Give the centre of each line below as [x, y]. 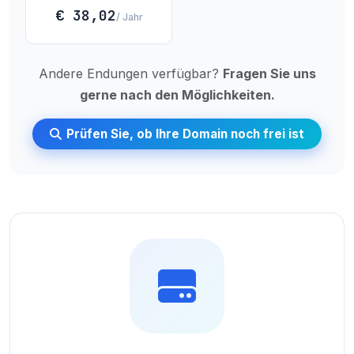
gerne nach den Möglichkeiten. [177, 94]
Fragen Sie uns [269, 73]
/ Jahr [129, 17]
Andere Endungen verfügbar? [130, 73]
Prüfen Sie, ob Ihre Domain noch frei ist [186, 134]
